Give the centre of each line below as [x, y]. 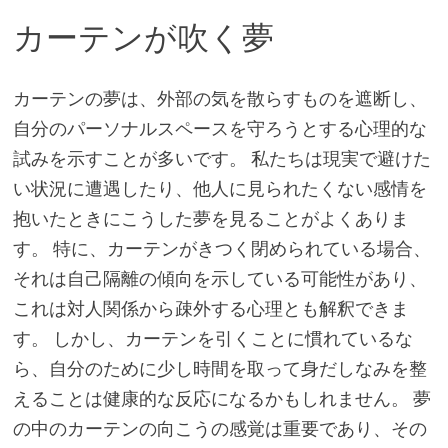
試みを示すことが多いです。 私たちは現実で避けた [221, 158]
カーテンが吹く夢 [143, 38]
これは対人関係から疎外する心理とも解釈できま [210, 308]
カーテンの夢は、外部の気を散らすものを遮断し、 [219, 98]
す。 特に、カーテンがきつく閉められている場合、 [221, 248]
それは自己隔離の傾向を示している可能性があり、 [219, 278]
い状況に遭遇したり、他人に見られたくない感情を [219, 188]
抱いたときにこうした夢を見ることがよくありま [210, 218]
